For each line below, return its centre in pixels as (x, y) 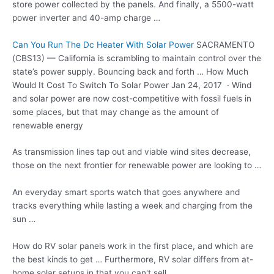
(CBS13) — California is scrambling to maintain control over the (137, 58)
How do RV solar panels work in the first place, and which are (133, 246)
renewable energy (48, 125)
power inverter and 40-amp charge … (86, 17)
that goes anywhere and (191, 192)
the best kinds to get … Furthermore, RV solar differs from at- (133, 260)
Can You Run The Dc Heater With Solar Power (103, 44)
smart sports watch (103, 192)
